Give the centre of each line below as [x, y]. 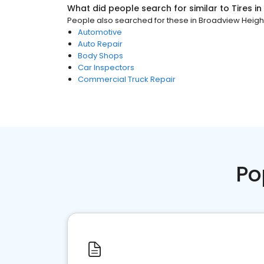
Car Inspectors [106, 67]
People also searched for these [128, 20]
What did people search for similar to [149, 8]
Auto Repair [100, 44]
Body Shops [100, 56]
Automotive [100, 32]
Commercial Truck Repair [127, 79]
